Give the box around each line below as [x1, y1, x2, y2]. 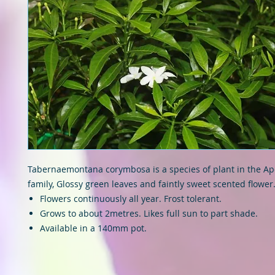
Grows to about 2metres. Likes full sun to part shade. [40, 207, 258, 219]
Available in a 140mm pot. [40, 222, 147, 234]
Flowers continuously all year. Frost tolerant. [40, 193, 222, 204]
